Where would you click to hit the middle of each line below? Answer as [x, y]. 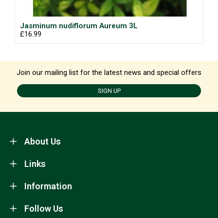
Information [48, 186]
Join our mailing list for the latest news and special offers [109, 73]
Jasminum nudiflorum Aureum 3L [79, 26]
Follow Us [44, 209]
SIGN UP [109, 91]
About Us [43, 141]
